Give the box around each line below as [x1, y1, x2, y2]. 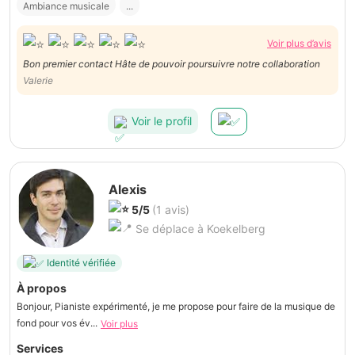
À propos [17, 281, 67, 295]
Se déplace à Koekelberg [132, 221, 265, 235]
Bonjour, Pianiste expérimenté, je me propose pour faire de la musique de [17, 300, 335, 312]
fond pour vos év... [17, 316, 97, 329]
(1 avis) [152, 202, 189, 216]
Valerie [23, 74, 53, 86]
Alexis [109, 181, 147, 197]
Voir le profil [132, 114, 192, 128]
